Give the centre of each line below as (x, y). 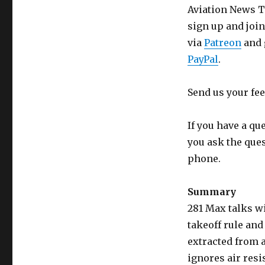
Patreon (222, 43)
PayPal (203, 59)
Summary (211, 192)
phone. (204, 159)
